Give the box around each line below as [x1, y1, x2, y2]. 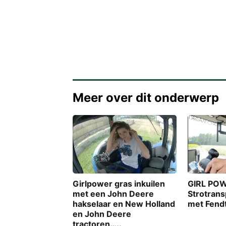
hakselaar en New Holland [73, 198, 175, 209]
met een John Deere [73, 188, 154, 199]
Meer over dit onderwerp [73, 90, 219, 105]
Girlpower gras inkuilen [73, 178, 165, 189]
